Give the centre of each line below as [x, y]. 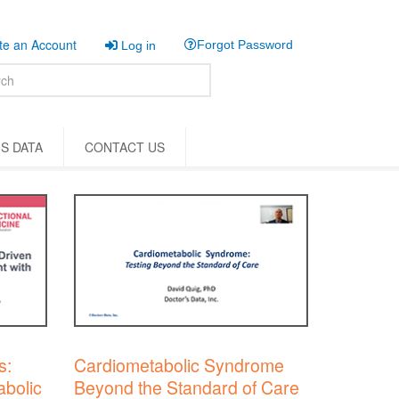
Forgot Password [245, 45]
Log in [137, 45]
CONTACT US [125, 147]
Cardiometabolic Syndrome [179, 365]
